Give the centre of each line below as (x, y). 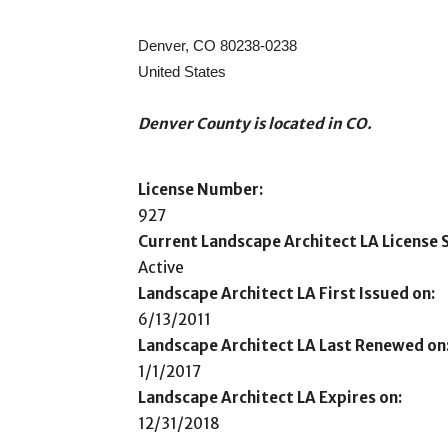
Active (161, 267)
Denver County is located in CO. (255, 123)
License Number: (200, 189)
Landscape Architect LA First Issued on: (286, 293)
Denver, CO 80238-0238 (217, 45)
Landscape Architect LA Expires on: (270, 397)
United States (182, 71)
